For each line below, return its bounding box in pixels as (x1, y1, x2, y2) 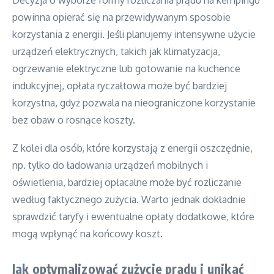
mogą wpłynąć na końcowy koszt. (12, 227, 163, 240)
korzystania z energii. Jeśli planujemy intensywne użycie (12, 28, 256, 40)
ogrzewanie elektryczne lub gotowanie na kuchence (12, 62, 240, 75)
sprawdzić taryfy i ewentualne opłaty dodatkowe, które (12, 210, 254, 223)
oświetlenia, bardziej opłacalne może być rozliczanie (12, 176, 242, 188)
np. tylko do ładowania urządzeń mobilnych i (12, 158, 208, 171)
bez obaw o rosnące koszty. (12, 113, 135, 126)
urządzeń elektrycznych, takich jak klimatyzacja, (12, 45, 220, 57)
